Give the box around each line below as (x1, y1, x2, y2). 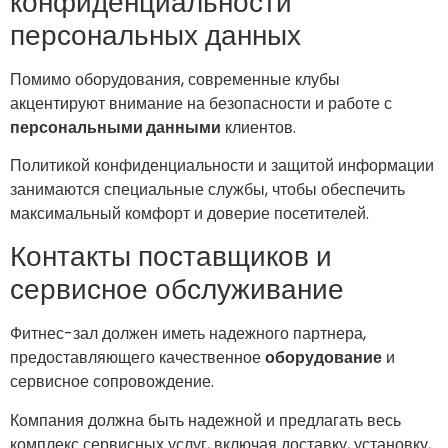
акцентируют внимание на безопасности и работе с (10, 91, 392, 115)
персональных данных (10, 15, 301, 55)
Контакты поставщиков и (10, 237, 332, 277)
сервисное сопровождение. (10, 370, 214, 394)
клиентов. (221, 115, 296, 139)
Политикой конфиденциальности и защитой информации (10, 154, 434, 177)
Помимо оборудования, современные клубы (10, 67, 340, 91)
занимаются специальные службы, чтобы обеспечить (10, 178, 405, 201)
